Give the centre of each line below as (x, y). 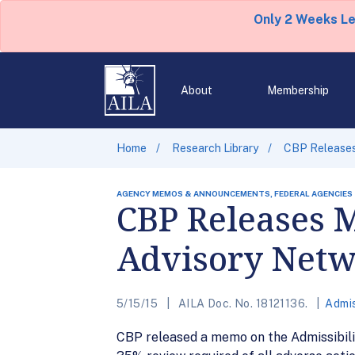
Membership (298, 90)
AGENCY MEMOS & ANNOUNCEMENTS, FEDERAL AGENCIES (235, 193)
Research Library (215, 148)
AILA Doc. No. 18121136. (243, 303)
